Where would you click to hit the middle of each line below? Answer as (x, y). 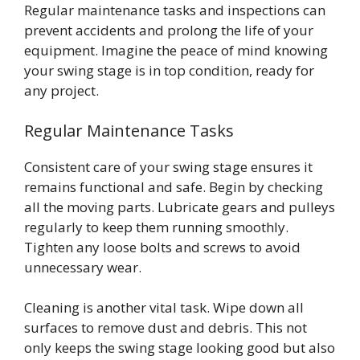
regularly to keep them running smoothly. (156, 227)
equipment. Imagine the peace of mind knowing (176, 51)
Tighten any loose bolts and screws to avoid (162, 247)
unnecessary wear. (83, 267)
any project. (61, 91)
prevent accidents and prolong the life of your (169, 31)
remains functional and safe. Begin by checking (174, 186)
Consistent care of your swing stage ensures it (168, 166)
